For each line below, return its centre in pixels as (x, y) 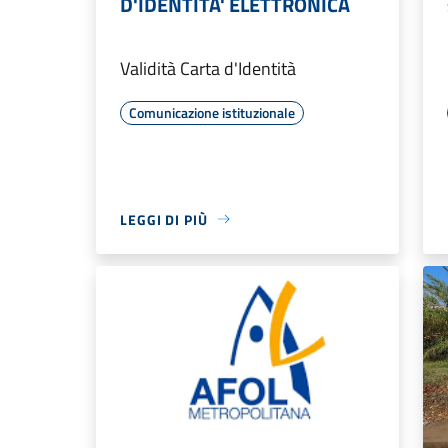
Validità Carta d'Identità (208, 68)
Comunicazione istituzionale (212, 112)
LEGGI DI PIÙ (164, 219)
